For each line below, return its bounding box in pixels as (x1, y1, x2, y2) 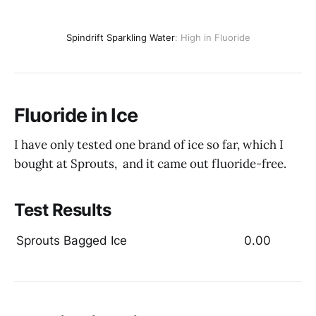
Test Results (14, 200, 111, 221)
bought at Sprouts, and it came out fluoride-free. (14, 156, 286, 172)
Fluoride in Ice (14, 103, 138, 127)
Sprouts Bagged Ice (16, 233, 127, 248)
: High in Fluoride (174, 32, 250, 44)
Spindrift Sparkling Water (66, 32, 175, 44)
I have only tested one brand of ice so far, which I (14, 137, 284, 153)
